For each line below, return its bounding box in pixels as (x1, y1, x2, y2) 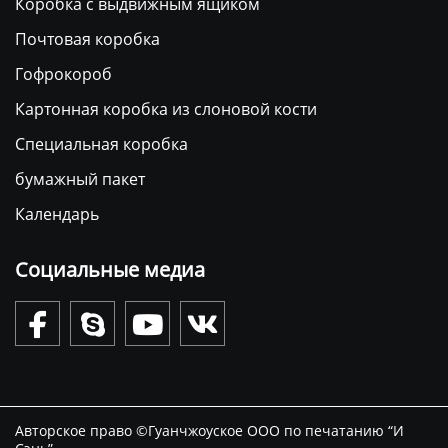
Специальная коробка (15, 132, 188, 155)
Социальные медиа (15, 255, 210, 283)
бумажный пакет (15, 167, 145, 190)
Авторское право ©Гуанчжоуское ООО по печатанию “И (15, 420, 404, 440)
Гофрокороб (15, 62, 112, 85)
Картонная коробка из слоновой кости (15, 97, 317, 120)
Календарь (15, 202, 99, 225)
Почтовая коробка (15, 27, 160, 50)
